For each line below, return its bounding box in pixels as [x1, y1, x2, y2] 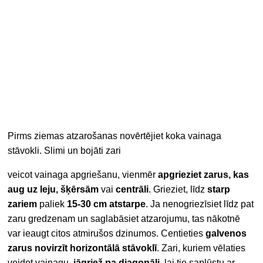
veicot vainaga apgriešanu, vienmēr [8, 170, 159, 180]
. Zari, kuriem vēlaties [157, 243, 246, 254]
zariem [8, 199, 38, 210]
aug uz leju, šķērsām [8, 184, 99, 195]
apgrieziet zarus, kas [158, 170, 249, 180]
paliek [37, 199, 68, 210]
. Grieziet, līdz [149, 184, 208, 195]
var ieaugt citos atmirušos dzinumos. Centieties [8, 228, 206, 239]
